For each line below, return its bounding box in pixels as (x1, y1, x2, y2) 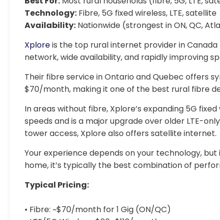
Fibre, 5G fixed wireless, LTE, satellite (77, 7, 217, 19)
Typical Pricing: (25, 179, 89, 191)
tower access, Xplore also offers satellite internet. (25, 128, 217, 139)
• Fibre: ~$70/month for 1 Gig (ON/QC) (25, 204, 171, 215)
